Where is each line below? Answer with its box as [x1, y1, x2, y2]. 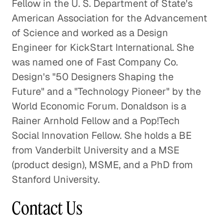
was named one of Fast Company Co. [12, 56, 178, 69]
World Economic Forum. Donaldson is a [12, 100, 186, 113]
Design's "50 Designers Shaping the [12, 70, 174, 84]
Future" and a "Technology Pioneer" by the [12, 85, 201, 98]
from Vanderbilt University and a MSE [12, 144, 179, 157]
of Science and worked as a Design [12, 26, 168, 40]
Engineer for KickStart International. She [12, 41, 194, 54]
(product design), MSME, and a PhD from [12, 158, 193, 172]
